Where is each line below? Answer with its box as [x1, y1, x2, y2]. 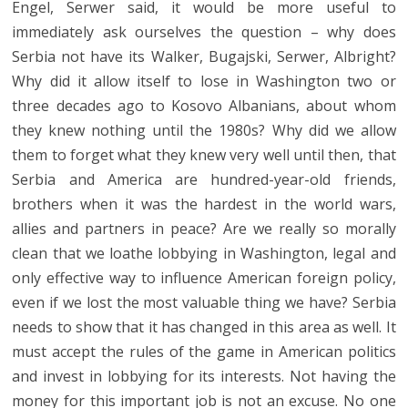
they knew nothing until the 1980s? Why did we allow [12, 119, 396, 140]
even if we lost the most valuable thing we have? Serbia [12, 291, 396, 312]
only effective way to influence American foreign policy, [12, 267, 396, 288]
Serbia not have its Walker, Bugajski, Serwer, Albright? [12, 46, 396, 66]
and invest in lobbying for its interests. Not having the [12, 365, 396, 386]
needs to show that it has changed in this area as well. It [12, 316, 396, 337]
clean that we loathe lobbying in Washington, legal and [12, 242, 396, 263]
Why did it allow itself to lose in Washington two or [12, 70, 396, 91]
